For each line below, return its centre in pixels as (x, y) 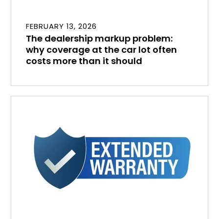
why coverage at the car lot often (102, 49)
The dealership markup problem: (99, 38)
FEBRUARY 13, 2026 (61, 26)
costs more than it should (84, 61)
